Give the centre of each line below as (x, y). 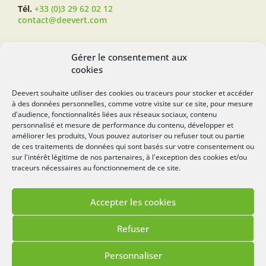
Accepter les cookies (133, 202)
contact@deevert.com (62, 20)
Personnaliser (133, 255)
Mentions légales (94, 216)
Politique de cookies (166, 216)
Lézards (164, 247)
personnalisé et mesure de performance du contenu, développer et (123, 125)
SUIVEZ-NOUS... (51, 53)
